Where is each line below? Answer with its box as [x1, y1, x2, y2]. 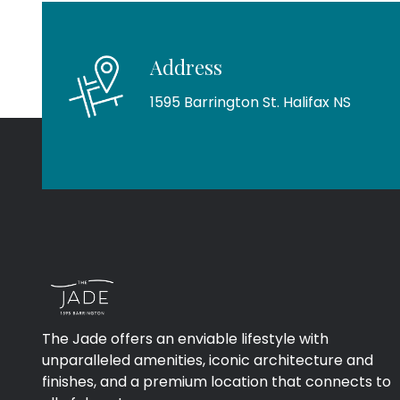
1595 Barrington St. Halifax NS [149, 92, 351, 113]
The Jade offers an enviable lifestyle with [42, 329, 329, 350]
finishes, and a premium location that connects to [42, 371, 391, 393]
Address [149, 54, 222, 81]
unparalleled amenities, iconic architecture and [42, 350, 373, 371]
